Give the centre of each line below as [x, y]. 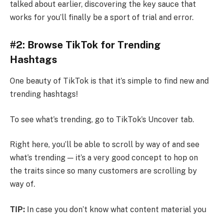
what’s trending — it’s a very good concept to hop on [104, 158]
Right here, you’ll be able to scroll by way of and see [105, 145]
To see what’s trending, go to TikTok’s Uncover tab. [102, 119]
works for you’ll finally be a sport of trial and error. [102, 18]
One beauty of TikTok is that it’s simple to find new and [109, 81]
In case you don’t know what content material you [116, 209]
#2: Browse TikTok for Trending [85, 45]
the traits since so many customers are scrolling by [103, 171]
